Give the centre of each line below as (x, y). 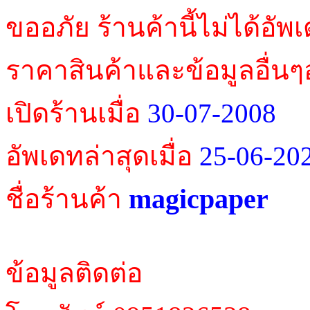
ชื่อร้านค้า (67, 199)
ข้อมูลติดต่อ (74, 273)
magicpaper (199, 199)
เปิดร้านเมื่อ (76, 113)
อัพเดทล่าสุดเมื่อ (102, 156)
